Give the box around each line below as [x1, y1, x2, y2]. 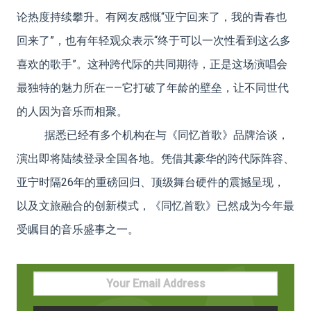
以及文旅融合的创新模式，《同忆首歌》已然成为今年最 [17, 199, 294, 212]
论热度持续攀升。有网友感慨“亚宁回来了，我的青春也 [17, 10, 287, 24]
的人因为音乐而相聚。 [17, 104, 128, 118]
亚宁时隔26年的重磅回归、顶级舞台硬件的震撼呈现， [17, 175, 285, 189]
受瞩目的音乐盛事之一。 [17, 222, 139, 236]
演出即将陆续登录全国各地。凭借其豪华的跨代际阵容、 [17, 151, 294, 165]
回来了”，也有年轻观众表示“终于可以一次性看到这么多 [17, 33, 291, 47]
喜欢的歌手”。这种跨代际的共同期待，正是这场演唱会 [17, 57, 287, 71]
